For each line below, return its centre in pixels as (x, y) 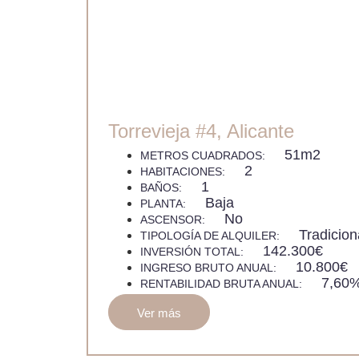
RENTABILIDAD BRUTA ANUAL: (222, 283)
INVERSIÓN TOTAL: (193, 251)
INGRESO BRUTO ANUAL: (210, 267)
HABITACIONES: (184, 171)
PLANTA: (164, 203)
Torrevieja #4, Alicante (201, 131)
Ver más (159, 313)
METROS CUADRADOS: (204, 155)
